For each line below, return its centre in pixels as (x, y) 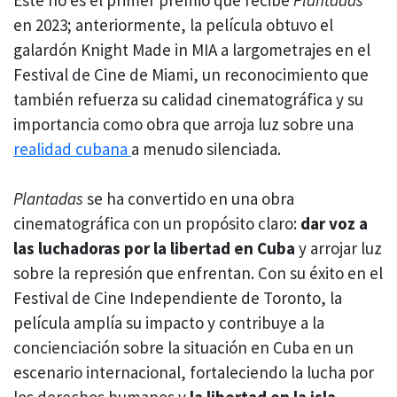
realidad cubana (72, 148)
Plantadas (48, 199)
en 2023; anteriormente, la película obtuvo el (173, 24)
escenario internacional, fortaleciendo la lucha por (194, 373)
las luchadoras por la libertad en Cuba (154, 249)
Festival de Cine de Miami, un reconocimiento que (191, 74)
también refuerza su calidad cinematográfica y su (188, 99)
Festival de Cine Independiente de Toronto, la (178, 298)
